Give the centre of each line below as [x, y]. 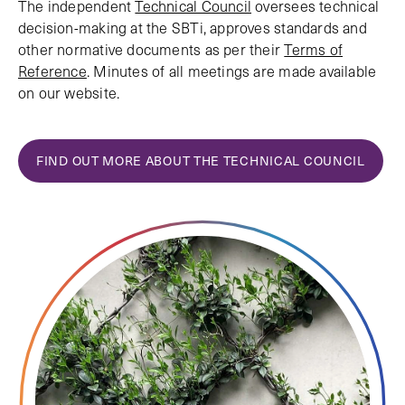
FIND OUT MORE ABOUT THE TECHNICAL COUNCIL [201, 161]
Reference [52, 71]
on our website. [69, 93]
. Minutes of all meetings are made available [231, 71]
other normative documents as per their [151, 49]
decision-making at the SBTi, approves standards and [193, 28]
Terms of [314, 49]
